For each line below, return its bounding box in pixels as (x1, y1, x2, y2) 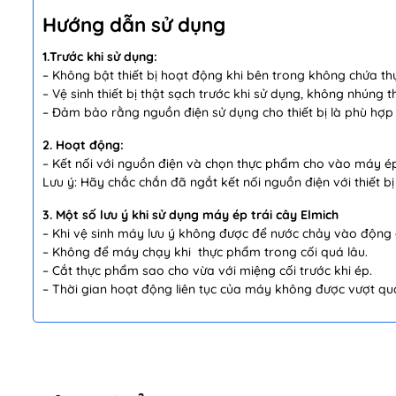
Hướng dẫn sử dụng (42, 11, 225, 37)
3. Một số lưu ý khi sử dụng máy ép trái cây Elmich (42, 207, 339, 224)
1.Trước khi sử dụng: (42, 49, 157, 65)
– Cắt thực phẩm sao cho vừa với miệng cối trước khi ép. (42, 263, 372, 279)
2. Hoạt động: (42, 137, 124, 154)
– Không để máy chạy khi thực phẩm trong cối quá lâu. (42, 244, 368, 261)
